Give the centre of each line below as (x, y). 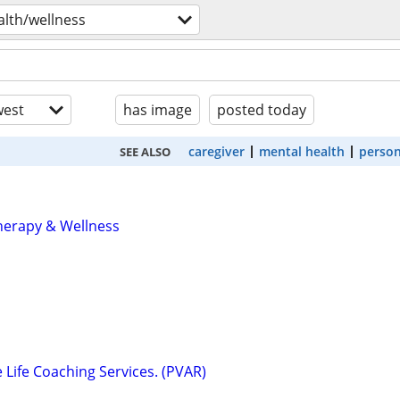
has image (158, 110)
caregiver (217, 151)
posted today (262, 110)
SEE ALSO (145, 151)
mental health (302, 151)
